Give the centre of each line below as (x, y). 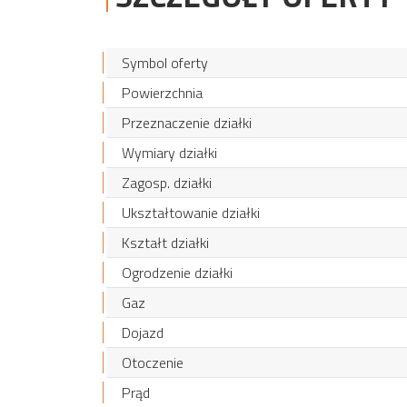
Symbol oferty (165, 63)
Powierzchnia (162, 93)
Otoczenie (153, 362)
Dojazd (143, 333)
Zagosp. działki (167, 183)
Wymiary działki (169, 153)
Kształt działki (165, 243)
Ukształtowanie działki (191, 213)
